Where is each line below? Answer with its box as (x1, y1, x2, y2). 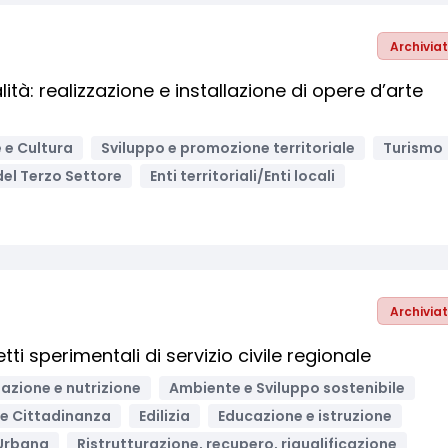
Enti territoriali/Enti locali (150, 166, 335, 186)
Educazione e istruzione (218, 406, 392, 426)
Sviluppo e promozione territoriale (101, 138, 355, 158)
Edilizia (139, 406, 190, 426)
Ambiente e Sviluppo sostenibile (169, 378, 405, 398)
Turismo (383, 138, 443, 158)
